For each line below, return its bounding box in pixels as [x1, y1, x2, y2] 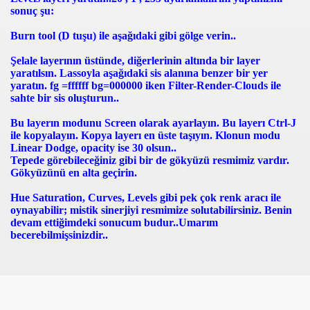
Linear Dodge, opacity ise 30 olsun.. [10, 142, 176, 154]
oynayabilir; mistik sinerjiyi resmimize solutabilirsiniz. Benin [10, 204, 292, 216]
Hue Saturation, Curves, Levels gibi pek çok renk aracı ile [10, 192, 281, 203]
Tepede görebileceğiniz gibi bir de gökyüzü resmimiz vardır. [10, 154, 289, 166]
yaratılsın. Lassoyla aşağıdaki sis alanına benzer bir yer [10, 67, 268, 79]
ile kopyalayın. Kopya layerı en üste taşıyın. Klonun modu [10, 129, 280, 141]
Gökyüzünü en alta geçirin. [10, 167, 137, 179]
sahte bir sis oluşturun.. [10, 92, 119, 104]
